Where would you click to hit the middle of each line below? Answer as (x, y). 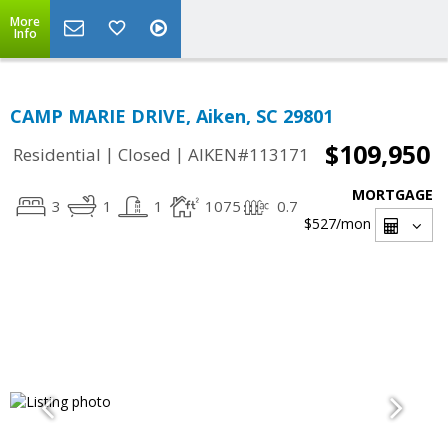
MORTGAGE (392, 194)
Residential (57, 155)
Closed (144, 155)
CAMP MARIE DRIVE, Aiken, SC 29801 (171, 116)
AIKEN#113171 (248, 155)
